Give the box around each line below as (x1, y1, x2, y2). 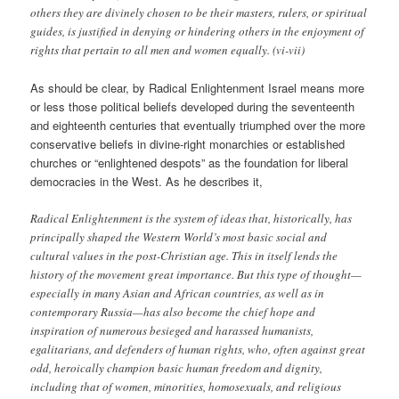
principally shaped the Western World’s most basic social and (30, 229, 328, 246)
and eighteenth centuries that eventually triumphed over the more (30, 117, 366, 134)
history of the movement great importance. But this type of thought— (30, 266, 362, 283)
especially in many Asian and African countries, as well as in (30, 285, 325, 302)
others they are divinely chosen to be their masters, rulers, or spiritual (30, 4, 368, 20)
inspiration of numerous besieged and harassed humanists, (30, 322, 314, 339)
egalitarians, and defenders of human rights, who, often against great (30, 341, 366, 358)
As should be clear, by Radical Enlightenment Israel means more (30, 79, 365, 97)
